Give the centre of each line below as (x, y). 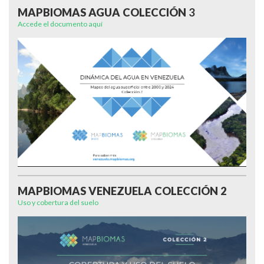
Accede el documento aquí (60, 24)
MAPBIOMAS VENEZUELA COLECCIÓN (119, 191)
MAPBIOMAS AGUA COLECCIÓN (103, 12)
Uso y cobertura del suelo (58, 202)
